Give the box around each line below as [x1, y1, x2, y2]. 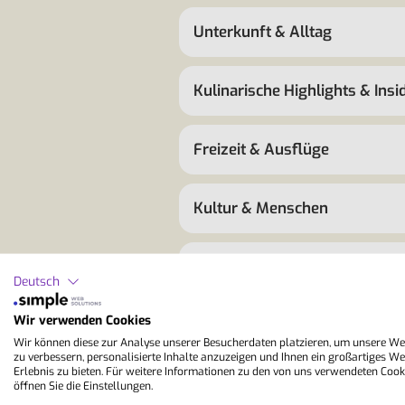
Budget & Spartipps [193, 374, 330, 396]
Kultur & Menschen [193, 198, 328, 220]
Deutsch [14, 272, 60, 290]
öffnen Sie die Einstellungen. [14, 378, 153, 393]
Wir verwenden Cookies [14, 311, 151, 329]
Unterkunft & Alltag [193, 22, 332, 43]
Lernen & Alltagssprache [193, 257, 367, 278]
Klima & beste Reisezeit [193, 316, 358, 337]
